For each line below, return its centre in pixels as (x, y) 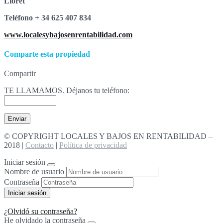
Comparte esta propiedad (47, 54)
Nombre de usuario (34, 172)
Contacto (40, 145)
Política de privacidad (93, 145)
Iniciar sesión (25, 162)
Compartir (20, 74)
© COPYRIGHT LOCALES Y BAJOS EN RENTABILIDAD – (108, 136)
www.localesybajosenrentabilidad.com (68, 34)
